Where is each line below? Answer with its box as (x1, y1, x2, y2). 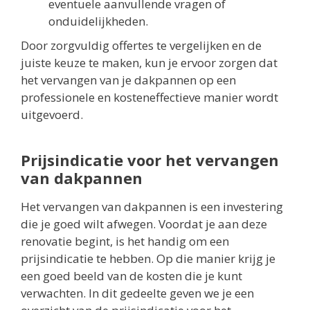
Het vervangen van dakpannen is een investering (21, 198, 283, 215)
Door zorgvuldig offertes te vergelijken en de (21, 37, 262, 53)
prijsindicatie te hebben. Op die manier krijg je (21, 250, 275, 266)
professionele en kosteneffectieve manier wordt (21, 89, 278, 105)
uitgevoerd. (21, 106, 83, 122)
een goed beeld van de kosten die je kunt (21, 267, 242, 284)
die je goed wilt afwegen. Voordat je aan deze (21, 215, 267, 232)
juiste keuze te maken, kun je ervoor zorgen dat (21, 54, 277, 71)
